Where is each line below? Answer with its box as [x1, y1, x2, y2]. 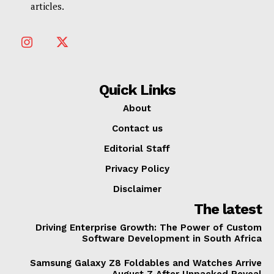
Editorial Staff [104, 143, 170, 154]
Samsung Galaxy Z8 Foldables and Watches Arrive [30, 257, 262, 268]
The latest [194, 200, 262, 218]
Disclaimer [113, 183, 161, 194]
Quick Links [98, 81, 176, 98]
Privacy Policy [105, 163, 169, 174]
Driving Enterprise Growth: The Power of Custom [35, 221, 262, 233]
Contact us [111, 122, 163, 134]
